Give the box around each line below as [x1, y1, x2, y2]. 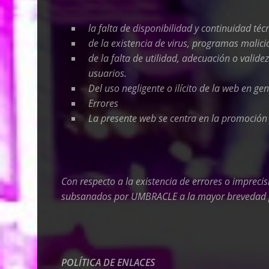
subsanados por [61, 190, 131, 203]
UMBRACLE [131, 190, 177, 203]
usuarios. [88, 67, 127, 80]
